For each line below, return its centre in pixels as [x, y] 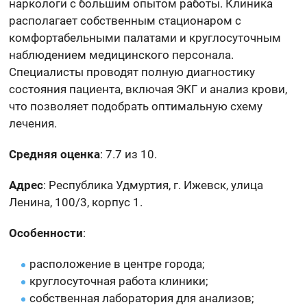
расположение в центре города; [118, 263]
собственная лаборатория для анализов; [142, 298]
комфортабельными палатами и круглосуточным [145, 37]
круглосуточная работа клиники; [119, 281]
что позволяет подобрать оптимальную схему [136, 106]
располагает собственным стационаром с [125, 20]
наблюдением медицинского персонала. [122, 54]
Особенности [46, 233]
